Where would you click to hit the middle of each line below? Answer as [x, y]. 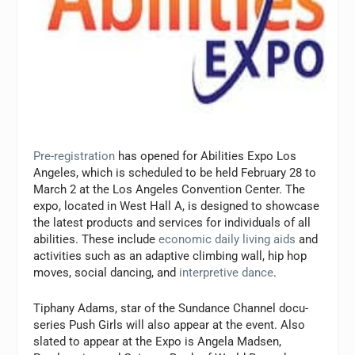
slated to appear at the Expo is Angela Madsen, [158, 342]
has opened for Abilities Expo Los [206, 157]
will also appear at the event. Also [214, 325]
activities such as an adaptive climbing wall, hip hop [170, 256]
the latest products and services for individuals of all [172, 223]
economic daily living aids [227, 240]
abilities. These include [96, 240]
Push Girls [96, 325]
